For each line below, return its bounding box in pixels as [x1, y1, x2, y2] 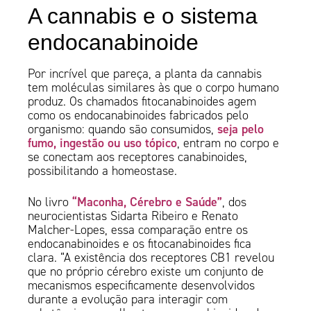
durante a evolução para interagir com [28, 292, 228, 308]
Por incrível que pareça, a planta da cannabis [28, 66, 262, 82]
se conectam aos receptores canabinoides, [28, 149, 248, 165]
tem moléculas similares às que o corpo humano [28, 80, 280, 96]
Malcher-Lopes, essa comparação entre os [28, 222, 249, 238]
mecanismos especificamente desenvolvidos [28, 278, 255, 294]
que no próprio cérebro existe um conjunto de [28, 264, 264, 280]
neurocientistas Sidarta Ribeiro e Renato [28, 208, 239, 224]
